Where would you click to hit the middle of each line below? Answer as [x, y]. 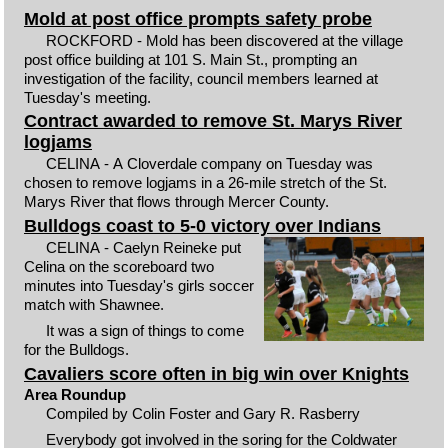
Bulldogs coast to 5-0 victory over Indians [202, 225]
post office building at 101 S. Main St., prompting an [190, 59]
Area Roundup [74, 394]
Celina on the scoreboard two [118, 266]
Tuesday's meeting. [87, 97]
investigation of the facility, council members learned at [200, 78]
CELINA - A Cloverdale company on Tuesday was [210, 163]
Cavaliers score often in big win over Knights [216, 373]
